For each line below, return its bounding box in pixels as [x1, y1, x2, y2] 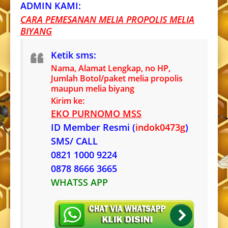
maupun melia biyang [51, 83, 134, 95]
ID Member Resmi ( [51, 121, 135, 134]
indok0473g [135, 121, 185, 134]
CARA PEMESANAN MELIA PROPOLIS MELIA [20, 13, 194, 26]
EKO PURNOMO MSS [51, 107, 141, 120]
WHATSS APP [51, 176, 108, 189]
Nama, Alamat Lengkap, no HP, [51, 63, 170, 74]
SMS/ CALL [51, 135, 98, 148]
